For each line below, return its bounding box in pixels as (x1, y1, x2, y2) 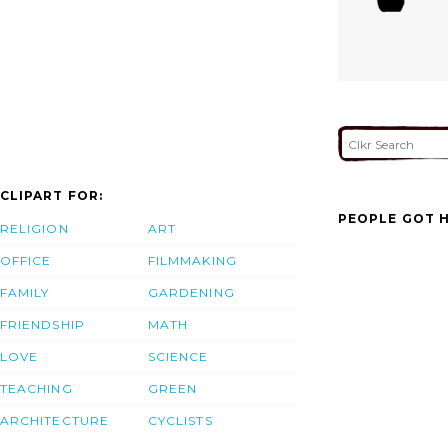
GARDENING (148, 285, 235, 301)
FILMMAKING (148, 253, 237, 269)
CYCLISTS (148, 413, 213, 429)
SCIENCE (148, 349, 209, 365)
